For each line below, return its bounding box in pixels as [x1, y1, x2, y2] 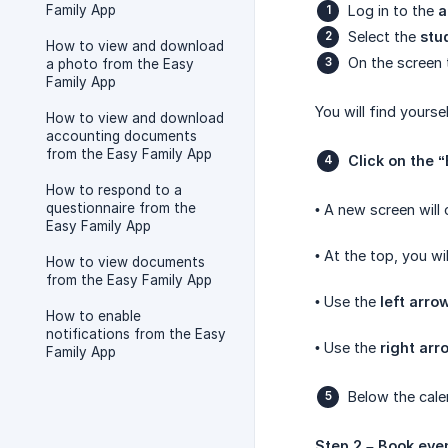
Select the [348, 28, 420, 45]
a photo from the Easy [46, 56, 194, 72]
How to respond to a [46, 182, 182, 198]
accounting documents [46, 128, 197, 144]
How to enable [46, 308, 141, 324]
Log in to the [348, 2, 438, 19]
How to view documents [46, 254, 205, 270]
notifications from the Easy [46, 326, 226, 342]
